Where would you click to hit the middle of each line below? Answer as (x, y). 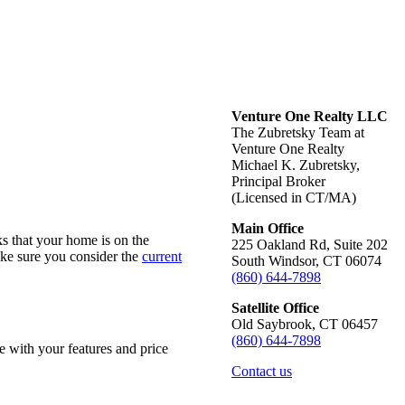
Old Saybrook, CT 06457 (305, 324)
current (162, 256)
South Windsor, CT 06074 (306, 260)
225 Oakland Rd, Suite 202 (310, 244)
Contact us (262, 371)
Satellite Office (275, 307)
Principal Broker (278, 181)
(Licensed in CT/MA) (294, 197)
